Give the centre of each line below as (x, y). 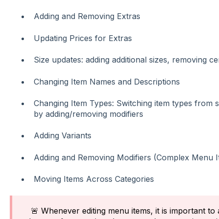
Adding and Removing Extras (87, 16)
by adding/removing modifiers (88, 114)
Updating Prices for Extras (83, 38)
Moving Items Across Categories (94, 179)
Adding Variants (62, 136)
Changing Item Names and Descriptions (107, 81)
